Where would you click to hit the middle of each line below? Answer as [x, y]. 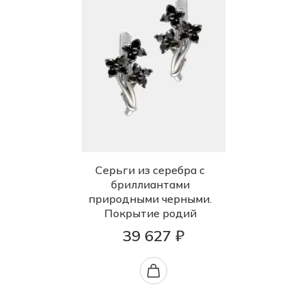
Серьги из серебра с [150, 170]
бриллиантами [150, 185]
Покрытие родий [150, 213]
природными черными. [150, 199]
